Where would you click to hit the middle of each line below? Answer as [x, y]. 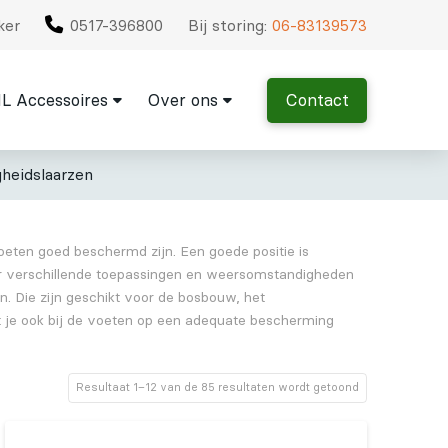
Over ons [182, 100]
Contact [317, 100]
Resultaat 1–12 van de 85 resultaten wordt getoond [218, 387]
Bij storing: [230, 25]
